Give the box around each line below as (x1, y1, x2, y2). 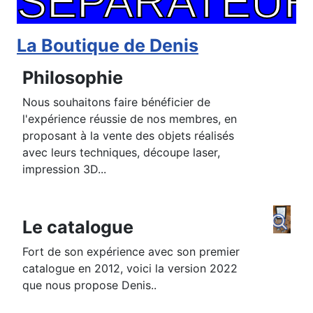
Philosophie (22, 67, 131, 89)
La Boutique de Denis (17, 35, 198, 57)
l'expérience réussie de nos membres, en (22, 112, 237, 126)
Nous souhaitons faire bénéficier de (22, 95, 210, 110)
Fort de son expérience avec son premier (22, 245, 240, 259)
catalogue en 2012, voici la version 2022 (22, 261, 238, 276)
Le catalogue (22, 217, 133, 238)
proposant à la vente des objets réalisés (22, 129, 234, 143)
